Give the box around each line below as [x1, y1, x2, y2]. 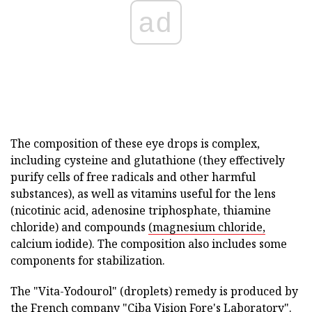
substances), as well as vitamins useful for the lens [10, 186, 276, 201]
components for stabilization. [10, 253, 165, 268]
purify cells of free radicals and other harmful [10, 169, 256, 185]
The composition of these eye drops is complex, [10, 136, 260, 151]
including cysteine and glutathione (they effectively [10, 153, 285, 168]
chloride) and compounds [10, 219, 148, 235]
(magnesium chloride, [148, 219, 265, 235]
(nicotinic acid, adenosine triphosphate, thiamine [10, 203, 271, 218]
